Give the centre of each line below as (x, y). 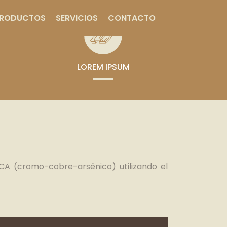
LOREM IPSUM (103, 67)
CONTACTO (132, 18)
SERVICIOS (77, 18)
